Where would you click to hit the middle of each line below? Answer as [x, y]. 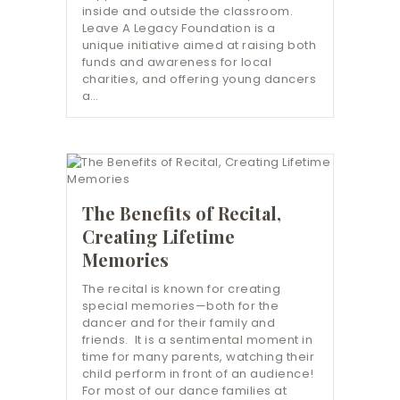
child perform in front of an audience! [200, 374]
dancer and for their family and [179, 323]
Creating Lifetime [158, 236]
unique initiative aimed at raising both [199, 46]
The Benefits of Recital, [181, 212]
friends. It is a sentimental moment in [197, 340]
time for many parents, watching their [198, 357]
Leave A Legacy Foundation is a [179, 29]
